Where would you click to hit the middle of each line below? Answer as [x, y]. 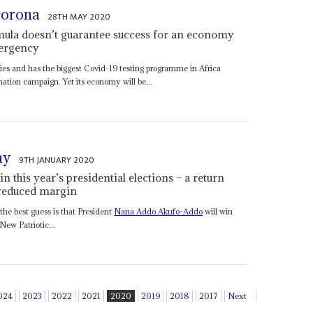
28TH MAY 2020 [79, 16]
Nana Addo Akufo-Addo [159, 212]
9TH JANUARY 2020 [57, 160]
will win [218, 212]
